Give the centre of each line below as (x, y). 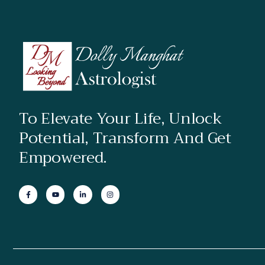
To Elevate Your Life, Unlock (121, 119)
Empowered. (63, 158)
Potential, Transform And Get (125, 138)
